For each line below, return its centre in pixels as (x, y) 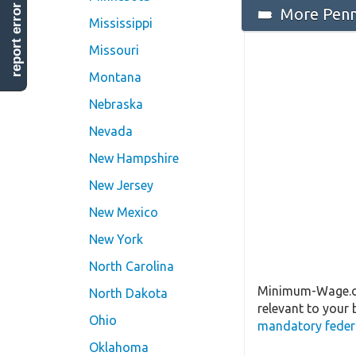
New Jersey (121, 186)
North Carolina (132, 267)
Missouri (114, 50)
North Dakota (128, 294)
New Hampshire (134, 159)
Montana (115, 77)
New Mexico (124, 213)
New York (116, 240)
